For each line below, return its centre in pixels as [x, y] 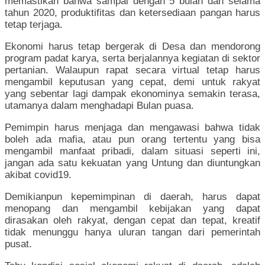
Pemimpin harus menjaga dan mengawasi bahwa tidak [132, 128]
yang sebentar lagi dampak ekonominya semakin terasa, [132, 94]
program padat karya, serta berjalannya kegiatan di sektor [132, 59]
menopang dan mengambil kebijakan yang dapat [132, 209]
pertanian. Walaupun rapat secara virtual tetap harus [132, 70]
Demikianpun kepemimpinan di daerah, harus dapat [132, 197]
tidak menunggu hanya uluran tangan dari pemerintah [132, 232]
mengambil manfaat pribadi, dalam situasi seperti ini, [132, 151]
